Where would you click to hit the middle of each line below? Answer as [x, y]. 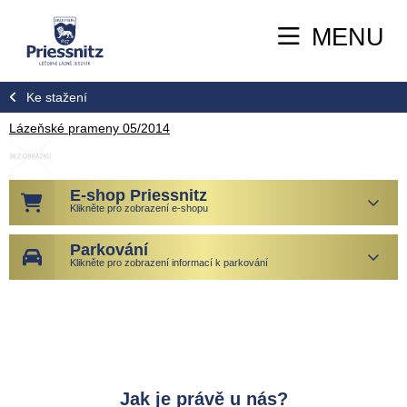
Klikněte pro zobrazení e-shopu [139, 208]
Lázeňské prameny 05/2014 [89, 128]
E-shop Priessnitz [139, 195]
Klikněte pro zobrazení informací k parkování [169, 262]
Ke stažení [57, 97]
